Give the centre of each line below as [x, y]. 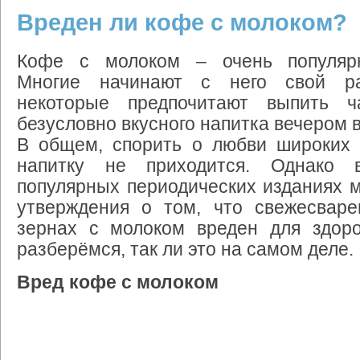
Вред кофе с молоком [118, 282]
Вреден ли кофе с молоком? [182, 23]
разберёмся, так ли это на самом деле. [185, 250]
